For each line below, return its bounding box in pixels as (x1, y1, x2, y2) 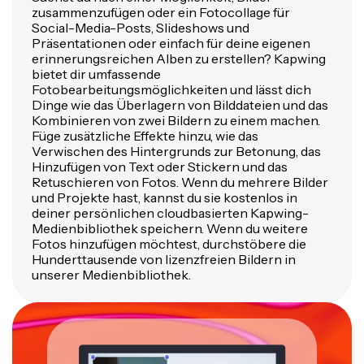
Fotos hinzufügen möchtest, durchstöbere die (32, 236, 306, 252)
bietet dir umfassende (32, 66, 161, 82)
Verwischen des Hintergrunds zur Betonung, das (32, 143, 321, 159)
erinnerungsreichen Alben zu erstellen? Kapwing (32, 50, 326, 67)
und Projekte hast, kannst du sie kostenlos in (32, 189, 297, 206)
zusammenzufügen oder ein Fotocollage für (32, 4, 290, 20)
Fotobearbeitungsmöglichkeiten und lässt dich (32, 81, 311, 97)
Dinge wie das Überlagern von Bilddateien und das (32, 97, 328, 113)
